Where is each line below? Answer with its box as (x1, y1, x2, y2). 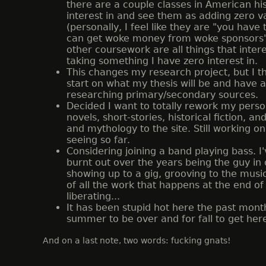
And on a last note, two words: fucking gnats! (43, 236, 231, 245)
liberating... (66, 191, 120, 202)
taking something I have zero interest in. (66, 55, 258, 66)
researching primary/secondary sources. (66, 89, 258, 100)
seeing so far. (66, 134, 130, 145)
